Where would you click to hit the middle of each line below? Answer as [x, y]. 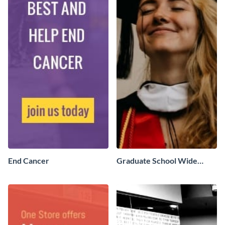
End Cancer [29, 161]
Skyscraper [137, 172]
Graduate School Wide [157, 161]
